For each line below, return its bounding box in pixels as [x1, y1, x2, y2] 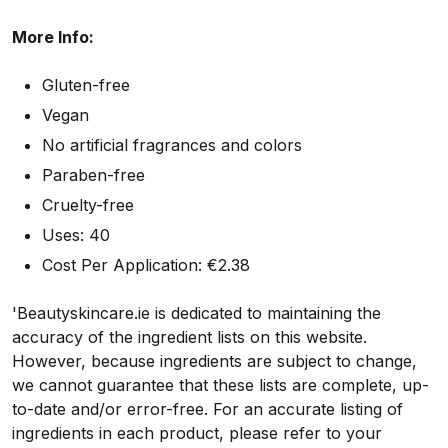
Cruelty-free [42, 195, 134, 216]
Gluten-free [42, 75, 130, 96]
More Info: [12, 27, 94, 48]
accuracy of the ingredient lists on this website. [12, 327, 367, 348]
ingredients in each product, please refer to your [12, 423, 382, 444]
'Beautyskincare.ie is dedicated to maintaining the [12, 303, 381, 324]
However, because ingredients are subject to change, [12, 351, 417, 372]
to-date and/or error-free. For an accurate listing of [12, 399, 403, 420]
